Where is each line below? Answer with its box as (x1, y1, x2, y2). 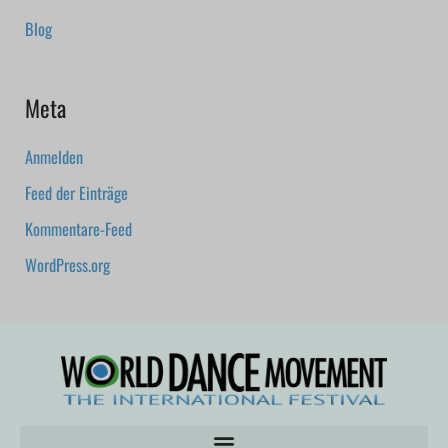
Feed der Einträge (25, 180, 129, 206)
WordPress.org (25, 252, 111, 278)
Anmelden (25, 144, 84, 170)
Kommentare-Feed (25, 216, 133, 242)
